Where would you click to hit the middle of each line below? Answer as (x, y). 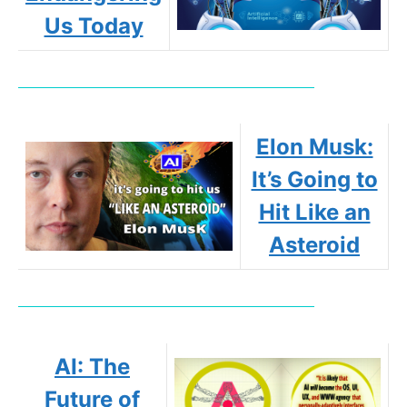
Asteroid (314, 245)
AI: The (92, 366)
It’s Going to (314, 180)
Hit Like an (314, 213)
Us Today (94, 25)
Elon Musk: (314, 147)
